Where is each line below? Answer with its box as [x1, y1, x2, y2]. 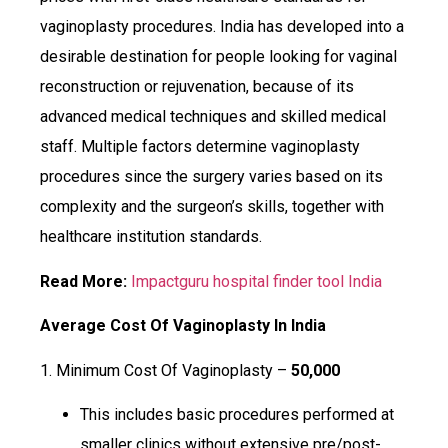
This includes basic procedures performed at [80, 404, 394, 424]
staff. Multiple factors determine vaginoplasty [40, 137, 360, 157]
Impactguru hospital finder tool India [131, 271, 382, 291]
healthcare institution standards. [40, 227, 262, 247]
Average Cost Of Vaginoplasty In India [40, 316, 326, 336]
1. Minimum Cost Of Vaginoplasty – [40, 360, 291, 380]
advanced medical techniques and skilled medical [40, 107, 386, 127]
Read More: [40, 271, 127, 291]
